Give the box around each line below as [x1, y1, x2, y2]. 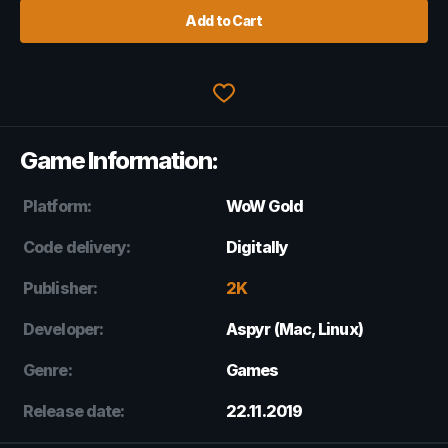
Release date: [23, 400, 125, 421]
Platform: [23, 195, 91, 216]
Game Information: [20, 145, 218, 175]
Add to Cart [185, 11, 263, 29]
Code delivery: [23, 236, 131, 257]
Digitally [226, 236, 288, 257]
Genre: [23, 359, 72, 380]
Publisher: [23, 277, 97, 298]
